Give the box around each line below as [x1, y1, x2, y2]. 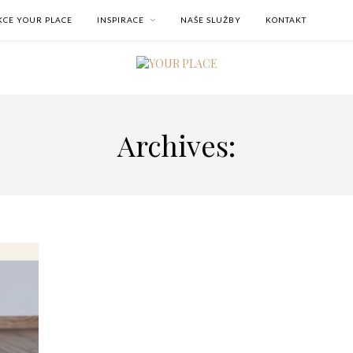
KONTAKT [266, 15, 307, 24]
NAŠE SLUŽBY [180, 15, 241, 24]
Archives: [117, 126, 236, 164]
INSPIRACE [97, 15, 144, 24]
